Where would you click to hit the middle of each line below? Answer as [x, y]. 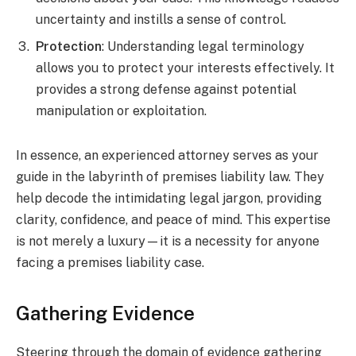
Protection [69, 46]
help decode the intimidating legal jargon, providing [169, 198]
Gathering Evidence [105, 313]
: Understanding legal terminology [203, 46]
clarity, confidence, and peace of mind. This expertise [173, 219]
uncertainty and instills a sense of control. [161, 19]
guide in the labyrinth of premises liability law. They [170, 176]
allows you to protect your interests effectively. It [185, 68]
